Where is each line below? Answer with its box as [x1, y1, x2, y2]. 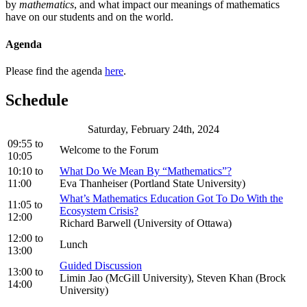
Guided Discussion [60, 259, 142, 271]
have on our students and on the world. [5, 11, 173, 23]
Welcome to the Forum [60, 143, 158, 156]
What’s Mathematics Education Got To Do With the [60, 192, 283, 204]
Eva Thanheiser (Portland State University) [60, 177, 245, 189]
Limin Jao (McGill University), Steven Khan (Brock [60, 271, 286, 284]
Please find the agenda [5, 64, 105, 77]
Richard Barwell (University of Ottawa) [60, 217, 232, 229]
